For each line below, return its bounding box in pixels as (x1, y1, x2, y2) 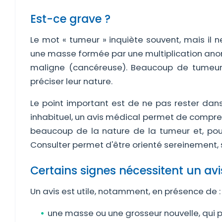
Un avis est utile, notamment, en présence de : (30, 185, 221, 197)
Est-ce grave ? (30, 11, 111, 27)
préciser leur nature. (30, 75, 112, 87)
